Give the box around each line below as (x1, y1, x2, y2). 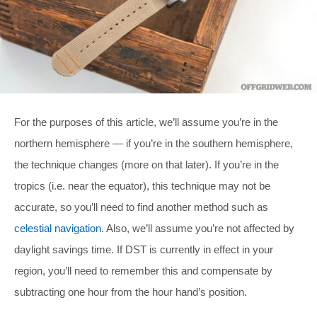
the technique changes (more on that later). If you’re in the (14, 158, 279, 171)
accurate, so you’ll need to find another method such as (14, 200, 268, 213)
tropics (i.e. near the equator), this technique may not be (14, 179, 270, 192)
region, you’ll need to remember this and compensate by (14, 264, 272, 277)
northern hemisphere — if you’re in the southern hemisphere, (14, 137, 293, 149)
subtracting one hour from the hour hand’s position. (14, 285, 247, 298)
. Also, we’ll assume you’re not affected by (101, 221, 294, 234)
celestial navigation (14, 221, 101, 234)
